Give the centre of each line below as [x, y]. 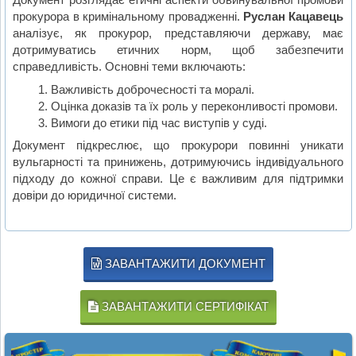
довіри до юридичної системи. [95, 195]
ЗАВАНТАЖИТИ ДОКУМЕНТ [184, 264]
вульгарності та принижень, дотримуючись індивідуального [178, 162]
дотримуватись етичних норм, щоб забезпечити [178, 49]
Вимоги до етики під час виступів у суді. [159, 122]
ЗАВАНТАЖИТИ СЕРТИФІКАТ [184, 307]
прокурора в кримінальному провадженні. [128, 16]
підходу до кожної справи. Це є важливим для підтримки [178, 179]
